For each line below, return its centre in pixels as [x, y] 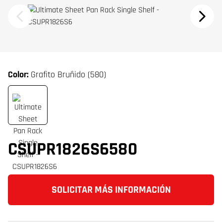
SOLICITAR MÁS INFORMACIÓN [111, 190]
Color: [19, 75]
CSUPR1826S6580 [73, 149]
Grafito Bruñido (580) [68, 75]
